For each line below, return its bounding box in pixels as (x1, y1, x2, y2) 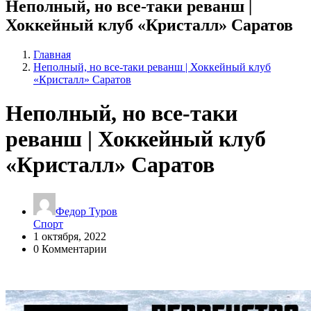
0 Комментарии (33, 242, 107, 255)
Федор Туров (56, 205, 117, 217)
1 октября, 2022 (33, 230, 106, 242)
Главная (33, 48, 71, 60)
